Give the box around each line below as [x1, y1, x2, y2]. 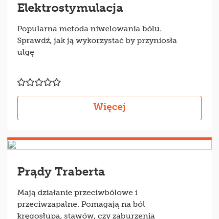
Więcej [93, 101, 126, 113]
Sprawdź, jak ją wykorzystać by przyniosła [17, 36, 177, 45]
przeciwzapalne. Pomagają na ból [17, 199, 145, 209]
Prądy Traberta [17, 164, 105, 179]
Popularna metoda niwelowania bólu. [17, 24, 162, 34]
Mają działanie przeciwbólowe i [17, 188, 137, 197]
